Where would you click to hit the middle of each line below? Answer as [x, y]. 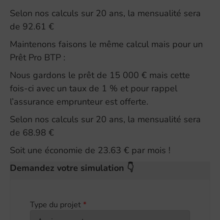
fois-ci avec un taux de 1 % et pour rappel [94, 88]
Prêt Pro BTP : [38, 57]
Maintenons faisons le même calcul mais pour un [106, 44]
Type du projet [56, 205]
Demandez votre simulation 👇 [72, 168]
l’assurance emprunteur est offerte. [79, 101]
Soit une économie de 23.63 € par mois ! [90, 150]
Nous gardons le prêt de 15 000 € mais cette [100, 75]
